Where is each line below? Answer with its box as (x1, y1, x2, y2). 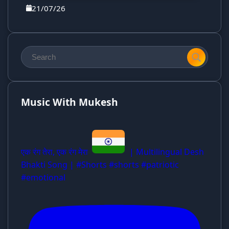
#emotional (21, 171, 65, 183)
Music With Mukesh (21, 95, 118, 109)
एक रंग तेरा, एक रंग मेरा (21, 146, 90, 157)
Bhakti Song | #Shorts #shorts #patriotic (21, 158, 179, 170)
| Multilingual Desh (127, 146, 204, 157)
